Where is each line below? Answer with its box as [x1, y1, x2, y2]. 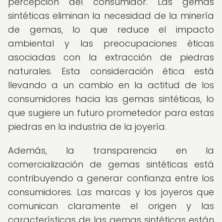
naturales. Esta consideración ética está [8, 65, 214, 77]
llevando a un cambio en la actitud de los [8, 79, 214, 91]
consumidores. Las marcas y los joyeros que [8, 186, 214, 198]
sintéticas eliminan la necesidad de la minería [8, 9, 214, 22]
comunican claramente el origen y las [8, 200, 214, 212]
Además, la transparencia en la [8, 144, 214, 157]
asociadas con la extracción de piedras [8, 51, 214, 63]
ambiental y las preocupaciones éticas [8, 37, 214, 50]
